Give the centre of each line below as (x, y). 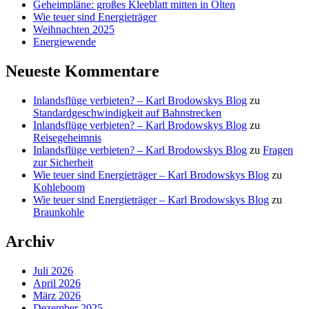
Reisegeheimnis (67, 138)
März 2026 (57, 296)
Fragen (278, 150)
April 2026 (57, 283)
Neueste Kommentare (82, 71)
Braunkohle (59, 212)
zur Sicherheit (63, 163)
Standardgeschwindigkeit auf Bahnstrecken (127, 113)
